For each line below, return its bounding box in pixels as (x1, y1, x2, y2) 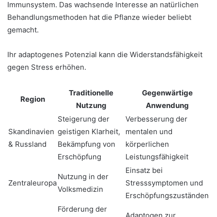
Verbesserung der (125, 114, 187, 124)
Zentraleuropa (8, 178, 57, 187)
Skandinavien (8, 127, 54, 136)
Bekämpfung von (58, 139, 115, 149)
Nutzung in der (58, 172, 108, 181)
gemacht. (7, 25, 39, 34)
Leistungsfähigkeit (125, 152, 188, 161)
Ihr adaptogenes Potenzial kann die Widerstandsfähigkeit (7, 50, 202, 59)
